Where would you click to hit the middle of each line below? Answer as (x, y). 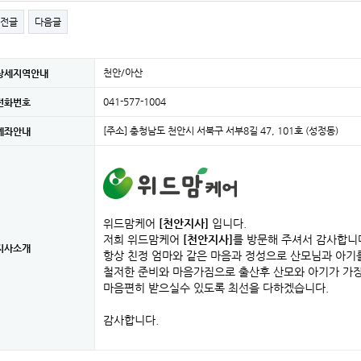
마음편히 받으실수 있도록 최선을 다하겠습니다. (216, 288)
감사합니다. (131, 320)
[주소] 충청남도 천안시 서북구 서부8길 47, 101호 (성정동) (221, 131)
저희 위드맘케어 (143, 239)
